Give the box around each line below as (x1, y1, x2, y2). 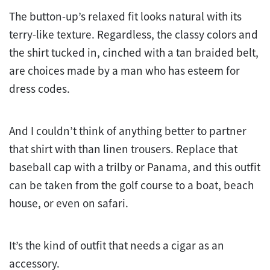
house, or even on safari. (9, 196, 128, 211)
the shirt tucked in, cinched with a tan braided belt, (9, 45, 259, 60)
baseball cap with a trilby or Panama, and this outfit (9, 160, 260, 175)
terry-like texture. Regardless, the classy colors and (9, 27, 258, 42)
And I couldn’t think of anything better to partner (9, 124, 246, 139)
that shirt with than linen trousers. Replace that (9, 142, 237, 157)
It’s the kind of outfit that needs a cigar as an (9, 238, 224, 253)
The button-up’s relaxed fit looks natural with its (9, 9, 242, 24)
